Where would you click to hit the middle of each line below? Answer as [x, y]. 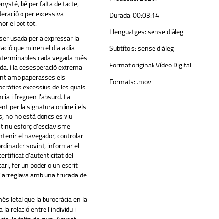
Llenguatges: [128, 32]
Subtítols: [123, 49]
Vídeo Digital [173, 66]
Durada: [120, 16]
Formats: [122, 82]
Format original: [132, 66]
